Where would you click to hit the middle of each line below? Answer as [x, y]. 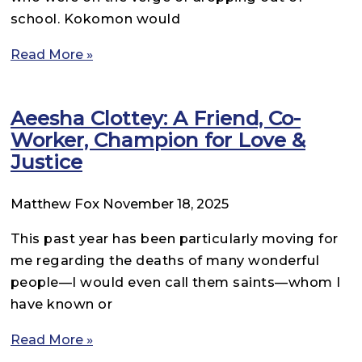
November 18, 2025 [166, 203]
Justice [46, 161]
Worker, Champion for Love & [158, 139]
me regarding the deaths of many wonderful [165, 261]
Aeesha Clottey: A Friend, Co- [156, 118]
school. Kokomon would [96, 19]
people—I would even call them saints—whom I [176, 282]
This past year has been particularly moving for [175, 239]
